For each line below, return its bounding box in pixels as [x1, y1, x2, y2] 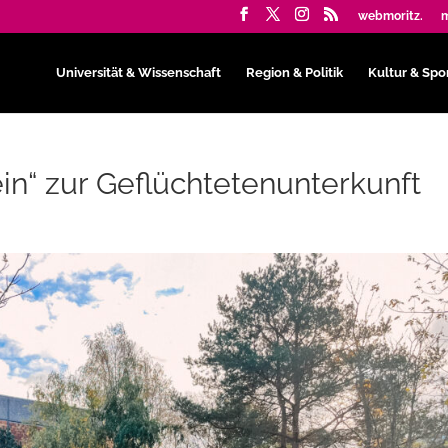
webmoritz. [357, 9, 423, 23]
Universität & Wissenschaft [55, 64, 221, 80]
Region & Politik [245, 64, 343, 80]
